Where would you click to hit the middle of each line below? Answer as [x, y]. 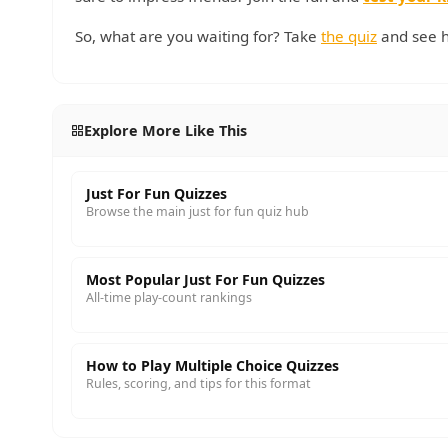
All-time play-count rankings [169, 297]
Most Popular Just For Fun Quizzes [205, 279]
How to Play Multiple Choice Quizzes [212, 365]
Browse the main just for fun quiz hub [197, 211]
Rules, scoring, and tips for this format [198, 383]
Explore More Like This [165, 130]
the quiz [349, 36]
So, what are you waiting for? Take [198, 36]
